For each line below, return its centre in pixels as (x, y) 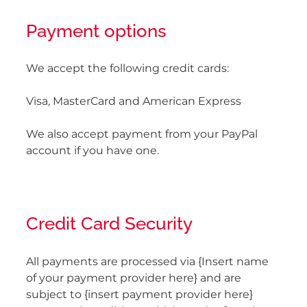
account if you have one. (93, 151)
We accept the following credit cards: (127, 69)
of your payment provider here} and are (134, 278)
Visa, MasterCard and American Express (134, 102)
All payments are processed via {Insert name (147, 261)
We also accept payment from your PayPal (142, 135)
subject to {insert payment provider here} (139, 294)
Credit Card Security (109, 221)
